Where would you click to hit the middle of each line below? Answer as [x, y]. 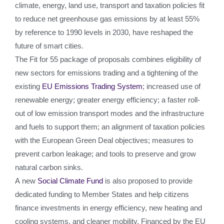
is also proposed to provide [149, 181]
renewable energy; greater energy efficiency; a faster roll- [107, 100]
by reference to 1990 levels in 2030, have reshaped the [104, 32]
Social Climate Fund [71, 181]
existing [28, 86]
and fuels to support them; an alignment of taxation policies [110, 127]
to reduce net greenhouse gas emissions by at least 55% [107, 19]
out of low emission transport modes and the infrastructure [109, 113]
